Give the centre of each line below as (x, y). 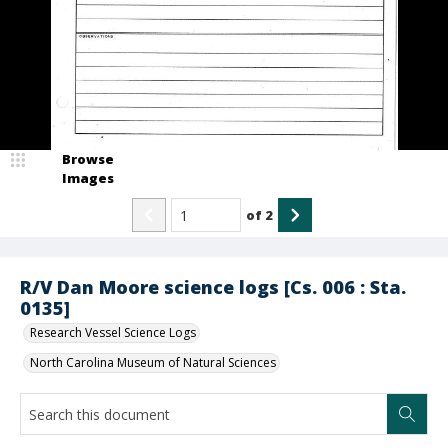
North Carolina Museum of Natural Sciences (153, 362)
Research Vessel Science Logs (113, 332)
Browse (88, 159)
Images (88, 178)
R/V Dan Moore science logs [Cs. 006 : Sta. (213, 287)
